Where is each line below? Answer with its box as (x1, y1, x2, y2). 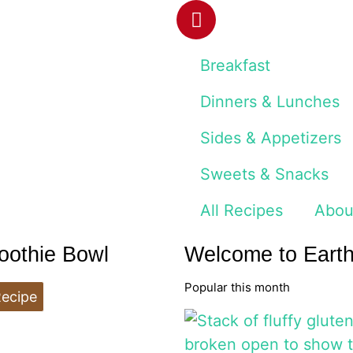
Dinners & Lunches (200, 92, 340, 111)
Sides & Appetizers (200, 128, 341, 147)
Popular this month (184, 280, 290, 295)
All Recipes (200, 201, 283, 220)
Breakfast (200, 56, 270, 75)
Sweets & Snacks (200, 165, 329, 184)
